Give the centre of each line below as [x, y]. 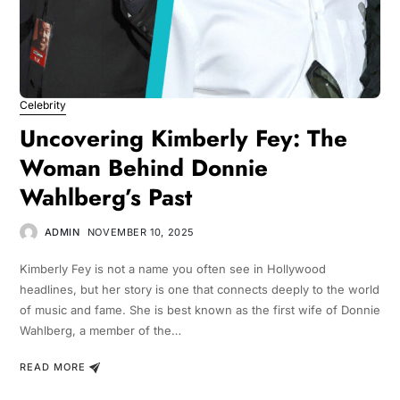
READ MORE [52, 367]
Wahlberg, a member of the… [100, 330]
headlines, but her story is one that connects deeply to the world [199, 289]
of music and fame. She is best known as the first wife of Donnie [200, 309]
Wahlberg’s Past [105, 197]
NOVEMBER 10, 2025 [141, 232]
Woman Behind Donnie [143, 167]
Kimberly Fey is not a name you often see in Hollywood [172, 268]
